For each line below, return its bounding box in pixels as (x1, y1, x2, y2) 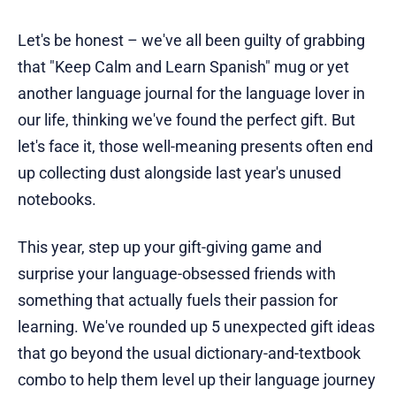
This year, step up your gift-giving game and (18, 237, 322, 256)
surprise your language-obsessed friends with (18, 263, 336, 283)
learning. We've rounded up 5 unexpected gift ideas (18, 316, 375, 336)
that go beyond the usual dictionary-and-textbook (18, 343, 361, 362)
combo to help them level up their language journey (18, 369, 376, 389)
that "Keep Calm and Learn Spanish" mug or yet (18, 57, 349, 76)
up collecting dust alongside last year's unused (18, 163, 341, 182)
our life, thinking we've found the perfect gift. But (18, 110, 355, 129)
